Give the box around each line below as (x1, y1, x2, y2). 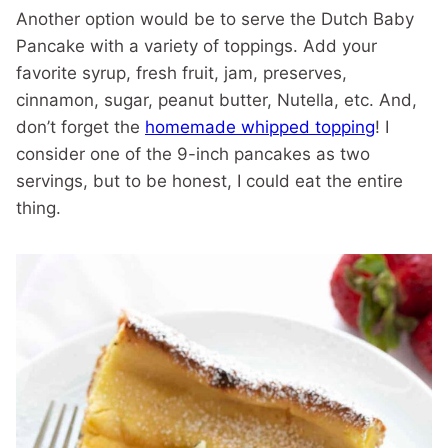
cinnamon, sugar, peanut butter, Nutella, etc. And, (16, 90, 417, 110)
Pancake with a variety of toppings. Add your (16, 36, 377, 56)
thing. (16, 198, 61, 218)
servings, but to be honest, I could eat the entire (16, 171, 403, 191)
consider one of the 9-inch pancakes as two (16, 144, 370, 164)
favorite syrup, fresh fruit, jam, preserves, (16, 63, 347, 83)
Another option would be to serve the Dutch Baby (16, 9, 414, 29)
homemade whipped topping (145, 117, 375, 137)
